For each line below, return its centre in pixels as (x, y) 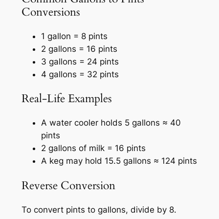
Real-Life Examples (66, 99)
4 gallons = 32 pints (80, 75)
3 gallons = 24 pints (80, 62)
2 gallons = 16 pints (79, 49)
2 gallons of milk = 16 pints (93, 148)
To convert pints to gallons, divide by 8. (99, 209)
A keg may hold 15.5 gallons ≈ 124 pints (119, 161)
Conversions (51, 12)
